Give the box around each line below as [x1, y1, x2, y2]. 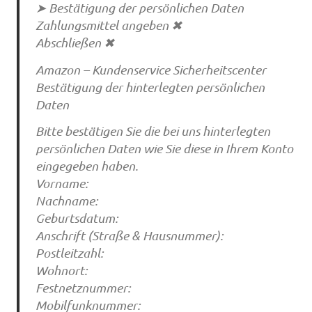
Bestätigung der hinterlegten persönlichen [35, 79, 265, 95]
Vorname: [35, 175, 88, 192]
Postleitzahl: [35, 245, 103, 261]
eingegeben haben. [35, 158, 138, 174]
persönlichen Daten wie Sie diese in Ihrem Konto [35, 141, 293, 157]
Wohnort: [35, 263, 87, 279]
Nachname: [35, 193, 97, 209]
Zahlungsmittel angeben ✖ [35, 17, 182, 33]
